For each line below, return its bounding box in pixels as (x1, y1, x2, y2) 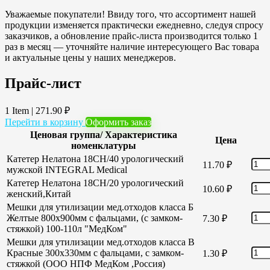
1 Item (5, 105, 31, 116)
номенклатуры (71, 140, 136, 151)
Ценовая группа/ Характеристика (30, 129, 177, 140)
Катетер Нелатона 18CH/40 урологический (7, 153, 184, 164)
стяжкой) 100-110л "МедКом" (7, 223, 127, 234)
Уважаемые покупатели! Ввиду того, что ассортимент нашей (5, 8, 256, 19)
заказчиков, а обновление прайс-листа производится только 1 (5, 30, 258, 41)
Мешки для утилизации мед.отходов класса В (7, 236, 195, 247)
